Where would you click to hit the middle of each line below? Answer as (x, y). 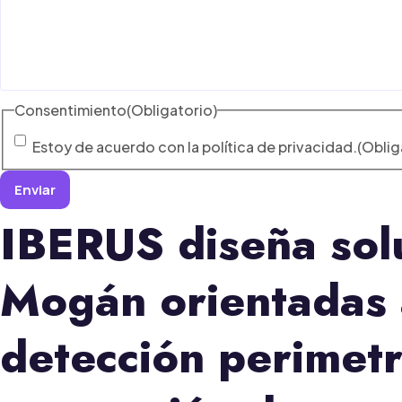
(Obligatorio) (172, 109)
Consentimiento (70, 109)
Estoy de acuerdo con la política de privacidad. (195, 146)
